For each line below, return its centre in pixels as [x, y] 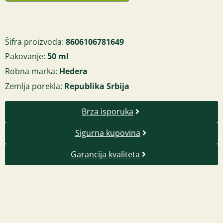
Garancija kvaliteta [105, 154]
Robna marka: [32, 71]
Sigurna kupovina [108, 133]
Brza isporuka [108, 111]
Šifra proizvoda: [35, 42]
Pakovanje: [26, 56]
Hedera [73, 71]
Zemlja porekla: [35, 86]
